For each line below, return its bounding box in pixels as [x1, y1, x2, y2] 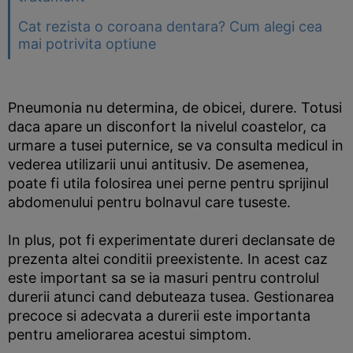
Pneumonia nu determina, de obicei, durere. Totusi [8, 99, 342, 116]
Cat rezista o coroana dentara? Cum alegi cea [18, 18, 322, 35]
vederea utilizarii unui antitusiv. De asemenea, [8, 156, 309, 173]
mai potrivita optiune [18, 35, 156, 52]
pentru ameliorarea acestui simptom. [8, 326, 251, 343]
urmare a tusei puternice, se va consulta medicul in [8, 137, 344, 154]
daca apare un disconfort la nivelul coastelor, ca [8, 118, 326, 135]
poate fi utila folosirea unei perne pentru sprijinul [8, 175, 329, 191]
